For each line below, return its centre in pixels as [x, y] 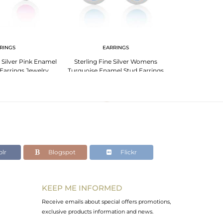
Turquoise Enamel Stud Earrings [115, 70]
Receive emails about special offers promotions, [106, 201]
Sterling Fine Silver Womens [115, 61]
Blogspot [61, 152]
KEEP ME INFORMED [82, 188]
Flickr [128, 152]
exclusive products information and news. [97, 211]
